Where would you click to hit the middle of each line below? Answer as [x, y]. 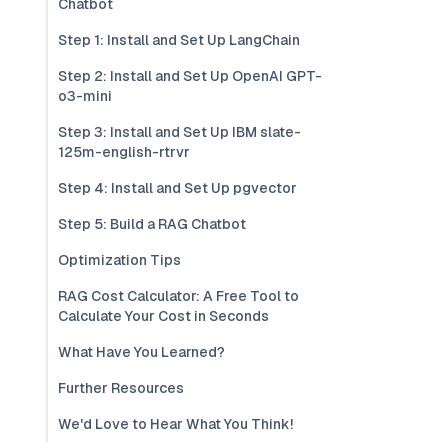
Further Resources [121, 388]
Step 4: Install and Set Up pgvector [177, 188]
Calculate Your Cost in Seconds [163, 316]
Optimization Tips [119, 260]
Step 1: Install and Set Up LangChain [179, 40]
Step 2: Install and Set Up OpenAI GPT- [190, 76]
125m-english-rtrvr [124, 152]
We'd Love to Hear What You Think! [175, 424]
